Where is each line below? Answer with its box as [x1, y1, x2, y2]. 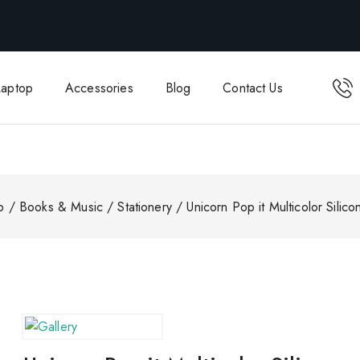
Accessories [65, 78, 133, 97]
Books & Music [19, 197, 103, 216]
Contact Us [223, 78, 283, 97]
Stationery [117, 197, 172, 216]
